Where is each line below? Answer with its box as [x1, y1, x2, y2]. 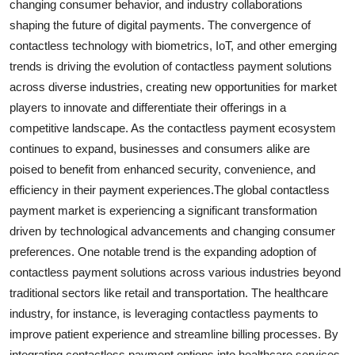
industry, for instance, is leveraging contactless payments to [10, 307, 318, 321]
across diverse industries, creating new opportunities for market [10, 80, 337, 94]
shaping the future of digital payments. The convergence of [10, 18, 311, 32]
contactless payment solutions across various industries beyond [10, 265, 341, 280]
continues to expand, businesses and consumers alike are [10, 142, 310, 156]
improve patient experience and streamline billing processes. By [10, 327, 338, 342]
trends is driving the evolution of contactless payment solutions [10, 59, 332, 74]
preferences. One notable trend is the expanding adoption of [10, 245, 316, 259]
